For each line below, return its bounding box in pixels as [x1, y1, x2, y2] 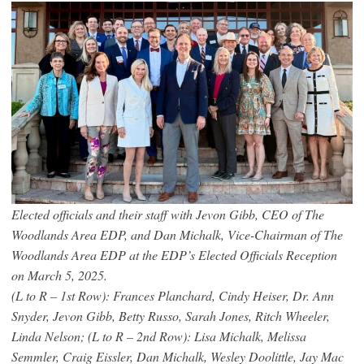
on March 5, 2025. [11, 266, 107, 284]
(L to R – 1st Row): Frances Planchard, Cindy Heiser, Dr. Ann [11, 286, 334, 304]
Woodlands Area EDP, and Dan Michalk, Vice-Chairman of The [11, 225, 343, 243]
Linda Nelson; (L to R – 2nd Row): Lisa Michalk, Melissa [11, 327, 306, 344]
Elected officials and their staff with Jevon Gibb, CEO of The [11, 205, 324, 223]
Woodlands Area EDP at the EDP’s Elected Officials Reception [11, 245, 337, 263]
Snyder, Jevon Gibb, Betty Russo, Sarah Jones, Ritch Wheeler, [11, 306, 330, 324]
